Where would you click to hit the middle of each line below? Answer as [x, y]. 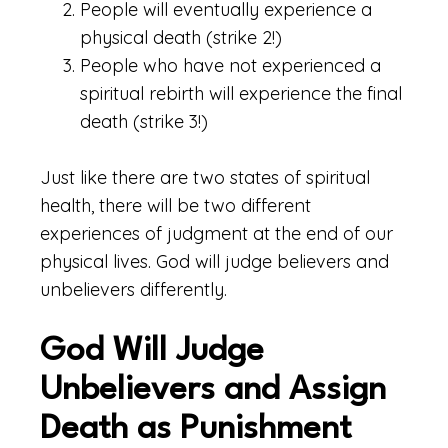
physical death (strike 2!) [181, 37]
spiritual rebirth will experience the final [241, 93]
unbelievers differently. [133, 289]
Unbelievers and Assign [213, 390]
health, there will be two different [175, 205]
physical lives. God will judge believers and [214, 261]
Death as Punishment [195, 429]
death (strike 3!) [144, 121]
